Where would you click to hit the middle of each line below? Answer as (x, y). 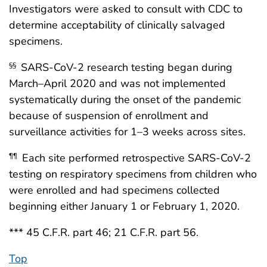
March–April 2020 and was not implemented (117, 83)
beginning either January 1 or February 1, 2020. (124, 206)
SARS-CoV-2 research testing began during (125, 67)
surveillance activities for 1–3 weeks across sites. (127, 131)
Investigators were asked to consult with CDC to (126, 9)
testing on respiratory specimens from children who (133, 174)
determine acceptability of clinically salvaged (117, 25)
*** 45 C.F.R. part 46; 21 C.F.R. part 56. (104, 232)
